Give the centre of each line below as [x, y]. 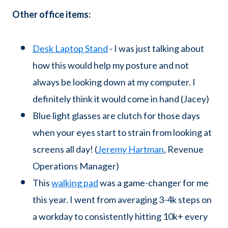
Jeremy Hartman [131, 149]
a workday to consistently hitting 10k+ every [120, 216]
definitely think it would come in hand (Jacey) [121, 98]
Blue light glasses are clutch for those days [116, 115]
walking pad [75, 182]
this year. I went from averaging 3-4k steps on [122, 199]
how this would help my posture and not [111, 65]
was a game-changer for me [153, 182]
